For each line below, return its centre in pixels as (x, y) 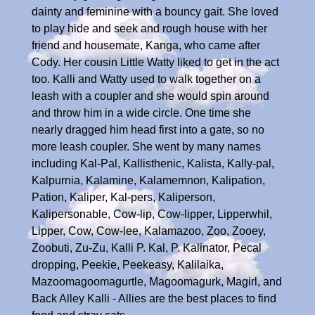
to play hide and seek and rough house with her (149, 28)
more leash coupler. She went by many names (146, 146)
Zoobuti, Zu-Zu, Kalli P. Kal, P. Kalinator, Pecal (147, 247)
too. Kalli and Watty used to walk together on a (146, 79)
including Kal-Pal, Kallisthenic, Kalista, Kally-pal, (153, 163)
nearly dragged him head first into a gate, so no (148, 129)
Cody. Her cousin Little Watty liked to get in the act (155, 62)
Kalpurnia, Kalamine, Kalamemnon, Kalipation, (148, 180)
